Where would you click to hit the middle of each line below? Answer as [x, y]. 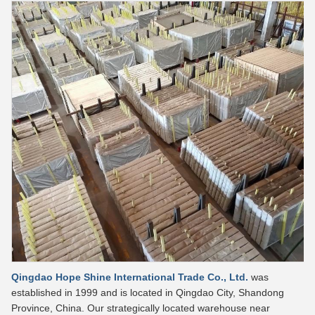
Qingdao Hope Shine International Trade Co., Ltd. [130, 277]
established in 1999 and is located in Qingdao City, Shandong [148, 292]
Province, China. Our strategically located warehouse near [141, 308]
